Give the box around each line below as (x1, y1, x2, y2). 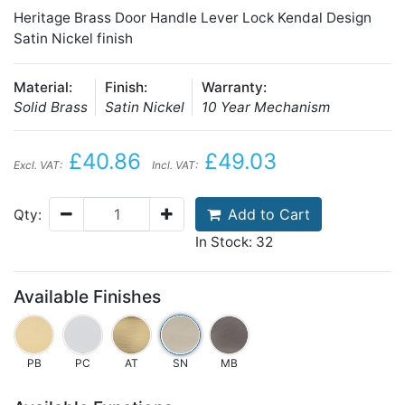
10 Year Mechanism (202, 99, 330, 116)
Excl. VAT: (14, 158, 62, 172)
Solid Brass (14, 99, 88, 116)
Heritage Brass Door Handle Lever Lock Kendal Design (14, 9, 372, 26)
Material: (14, 79, 72, 96)
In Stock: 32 (195, 233, 273, 250)
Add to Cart (228, 205, 310, 223)
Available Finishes (14, 286, 161, 307)
